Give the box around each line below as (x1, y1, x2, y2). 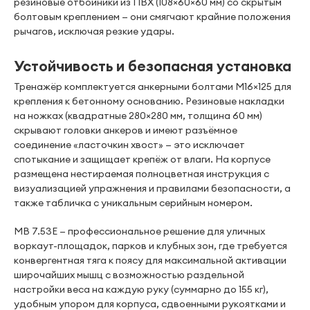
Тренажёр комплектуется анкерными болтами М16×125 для (14, 80, 291, 93)
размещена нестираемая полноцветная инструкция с (14, 167, 269, 180)
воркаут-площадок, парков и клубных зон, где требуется (14, 239, 287, 252)
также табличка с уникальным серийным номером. (14, 197, 253, 209)
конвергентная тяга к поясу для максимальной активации (14, 254, 286, 266)
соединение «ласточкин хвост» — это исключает (14, 138, 245, 151)
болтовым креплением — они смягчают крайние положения (14, 10, 291, 23)
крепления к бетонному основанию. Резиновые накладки (14, 95, 284, 107)
